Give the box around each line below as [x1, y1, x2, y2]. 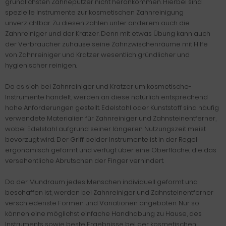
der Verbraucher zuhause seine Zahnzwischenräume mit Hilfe [5, 39, 208, 49]
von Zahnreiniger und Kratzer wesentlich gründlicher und [5, 50, 190, 60]
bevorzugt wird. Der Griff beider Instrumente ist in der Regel [5, 135, 197, 144]
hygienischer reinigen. [5, 61, 77, 70]
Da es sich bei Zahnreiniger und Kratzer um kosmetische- [5, 82, 192, 91]
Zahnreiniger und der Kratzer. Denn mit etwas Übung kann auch [5, 29, 210, 38]
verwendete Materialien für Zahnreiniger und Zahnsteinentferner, [5, 114, 216, 123]
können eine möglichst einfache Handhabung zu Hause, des [5, 209, 202, 218]
